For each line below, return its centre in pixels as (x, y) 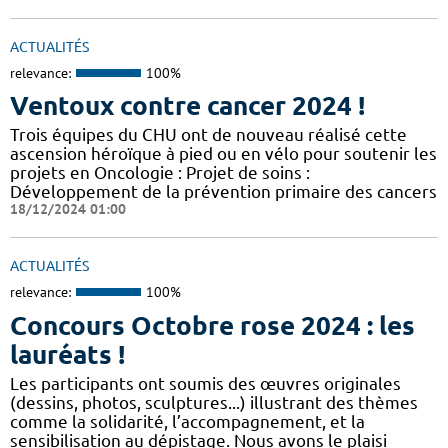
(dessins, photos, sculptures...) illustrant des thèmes (214, 402)
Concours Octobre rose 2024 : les (212, 325)
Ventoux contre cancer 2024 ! (187, 106)
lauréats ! (67, 354)
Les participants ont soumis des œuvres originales (205, 383)
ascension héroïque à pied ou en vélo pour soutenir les (223, 154)
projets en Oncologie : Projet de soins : (160, 173)
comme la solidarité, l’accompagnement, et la (187, 421)
